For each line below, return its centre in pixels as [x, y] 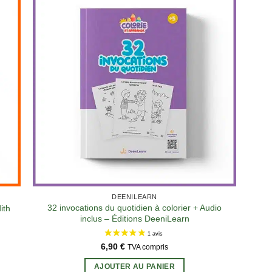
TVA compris [148, 247]
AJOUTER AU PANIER [134, 266]
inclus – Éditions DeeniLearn [134, 219]
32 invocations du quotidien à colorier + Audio [134, 208]
